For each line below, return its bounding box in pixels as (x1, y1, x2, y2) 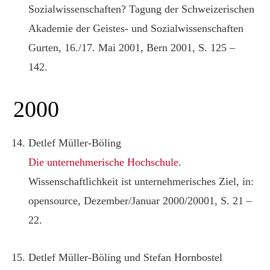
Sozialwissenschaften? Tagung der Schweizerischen (28, 2, 255, 15)
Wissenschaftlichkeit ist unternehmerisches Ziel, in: (28, 175, 254, 187)
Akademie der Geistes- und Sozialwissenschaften (28, 22, 244, 34)
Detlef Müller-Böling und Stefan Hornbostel (28, 251, 223, 263)
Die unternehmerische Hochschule (28, 155, 179, 168)
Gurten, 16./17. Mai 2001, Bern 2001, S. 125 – (28, 41, 236, 54)
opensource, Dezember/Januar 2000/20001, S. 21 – (28, 194, 253, 207)
